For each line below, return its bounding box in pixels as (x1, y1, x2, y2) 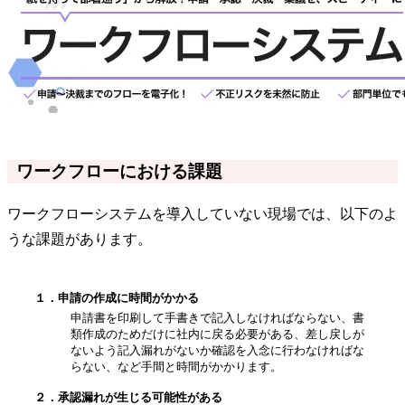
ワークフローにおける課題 (16, 161, 222, 181)
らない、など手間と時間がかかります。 (71, 359, 282, 373)
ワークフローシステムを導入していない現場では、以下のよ (7, 205, 398, 221)
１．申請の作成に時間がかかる (34, 290, 199, 305)
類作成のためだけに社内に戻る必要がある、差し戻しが (71, 326, 364, 341)
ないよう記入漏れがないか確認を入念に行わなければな (71, 343, 364, 357)
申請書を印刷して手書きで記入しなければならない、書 (71, 310, 364, 325)
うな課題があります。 (7, 231, 152, 247)
